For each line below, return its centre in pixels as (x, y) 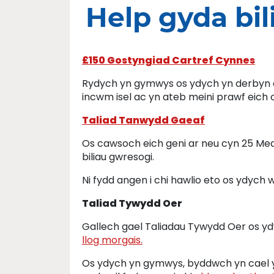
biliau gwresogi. (118, 157)
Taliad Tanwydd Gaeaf (143, 120)
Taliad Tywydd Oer (132, 203)
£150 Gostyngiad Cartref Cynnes (168, 60)
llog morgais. (112, 240)
